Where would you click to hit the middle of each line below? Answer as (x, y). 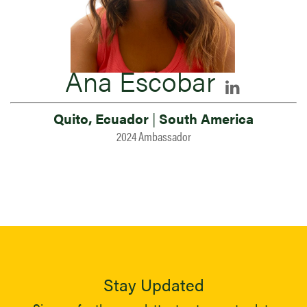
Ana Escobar (140, 81)
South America (205, 118)
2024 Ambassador (153, 136)
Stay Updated (153, 284)
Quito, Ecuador (103, 118)
